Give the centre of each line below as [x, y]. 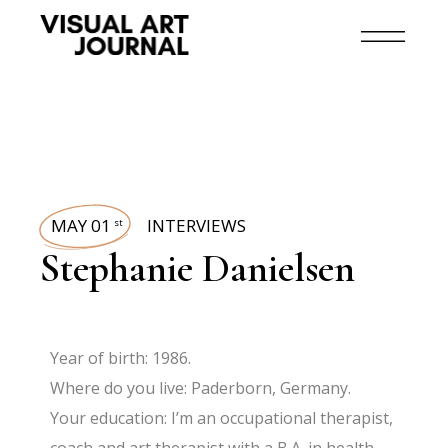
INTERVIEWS [197, 225]
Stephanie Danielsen [198, 268]
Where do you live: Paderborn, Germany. [201, 388]
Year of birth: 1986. [121, 358]
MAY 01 [81, 225]
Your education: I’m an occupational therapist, [222, 418]
